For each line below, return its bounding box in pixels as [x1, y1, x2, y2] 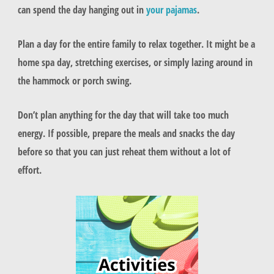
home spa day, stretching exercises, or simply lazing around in [17, 55, 253, 70]
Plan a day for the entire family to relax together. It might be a [17, 37, 255, 51]
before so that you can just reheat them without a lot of [17, 144, 231, 159]
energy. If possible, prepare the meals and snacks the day [17, 126, 235, 141]
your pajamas [146, 2, 197, 17]
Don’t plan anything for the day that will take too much [17, 108, 229, 122]
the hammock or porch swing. [17, 73, 134, 88]
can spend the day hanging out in [17, 2, 146, 17]
